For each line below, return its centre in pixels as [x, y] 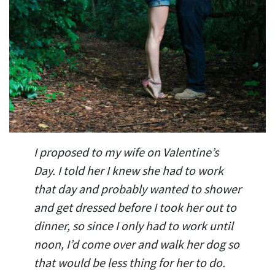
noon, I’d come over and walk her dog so [137, 244]
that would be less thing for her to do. [130, 262]
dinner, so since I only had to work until [134, 225]
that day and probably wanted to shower [137, 188]
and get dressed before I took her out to [135, 207]
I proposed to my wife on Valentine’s [126, 152]
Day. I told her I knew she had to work [129, 170]
